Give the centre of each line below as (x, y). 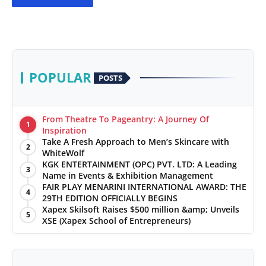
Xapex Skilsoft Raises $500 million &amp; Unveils (141, 210)
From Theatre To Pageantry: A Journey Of (126, 119)
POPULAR (60, 78)
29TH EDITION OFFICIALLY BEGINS (110, 198)
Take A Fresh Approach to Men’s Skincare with (136, 142)
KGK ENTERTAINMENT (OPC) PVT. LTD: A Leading (140, 164)
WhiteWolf (64, 153)
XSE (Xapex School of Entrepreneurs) (116, 221)
